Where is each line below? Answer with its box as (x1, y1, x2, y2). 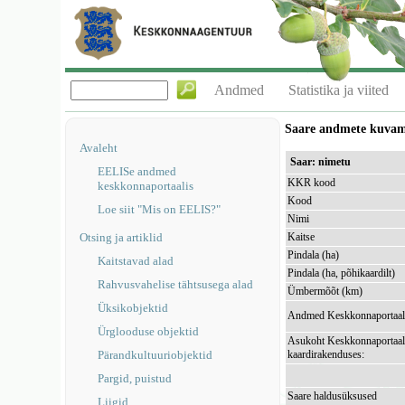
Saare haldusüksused (287, 390, 378, 402)
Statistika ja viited (288, 82, 390, 98)
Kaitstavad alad (98, 254, 174, 268)
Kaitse (287, 231, 316, 243)
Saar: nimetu (290, 155, 352, 168)
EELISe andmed (98, 165, 177, 178)
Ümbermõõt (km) (287, 285, 363, 297)
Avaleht (80, 141, 118, 155)
